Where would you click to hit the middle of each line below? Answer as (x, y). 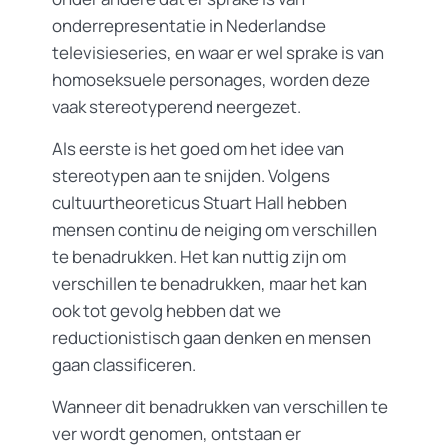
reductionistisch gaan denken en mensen (211, 337)
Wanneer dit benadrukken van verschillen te (220, 406)
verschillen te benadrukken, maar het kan (209, 283)
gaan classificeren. (124, 364)
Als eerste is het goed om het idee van (198, 148)
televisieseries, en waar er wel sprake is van (218, 52)
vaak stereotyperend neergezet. (176, 106)
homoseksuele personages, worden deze (211, 79)
